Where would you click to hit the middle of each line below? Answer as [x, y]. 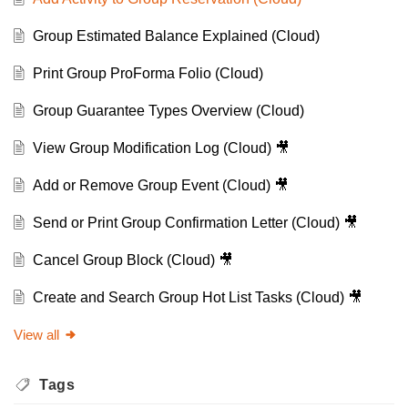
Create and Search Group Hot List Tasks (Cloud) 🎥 [197, 297]
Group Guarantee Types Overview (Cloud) [168, 110]
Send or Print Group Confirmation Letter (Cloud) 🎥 [195, 222]
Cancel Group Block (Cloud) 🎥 [133, 260]
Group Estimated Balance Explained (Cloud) [176, 36]
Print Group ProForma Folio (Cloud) [148, 73]
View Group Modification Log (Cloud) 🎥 [161, 148]
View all [36, 334]
